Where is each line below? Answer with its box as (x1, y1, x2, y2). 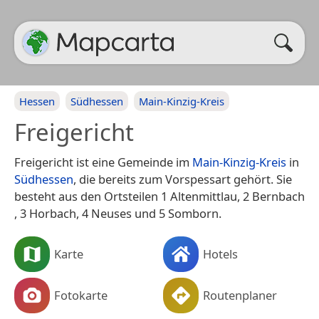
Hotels (203, 245, 238, 262)
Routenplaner (203, 286, 277, 303)
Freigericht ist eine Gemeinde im (14, 154, 192, 170)
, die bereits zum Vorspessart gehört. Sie (73, 171, 292, 187)
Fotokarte (54, 286, 108, 303)
